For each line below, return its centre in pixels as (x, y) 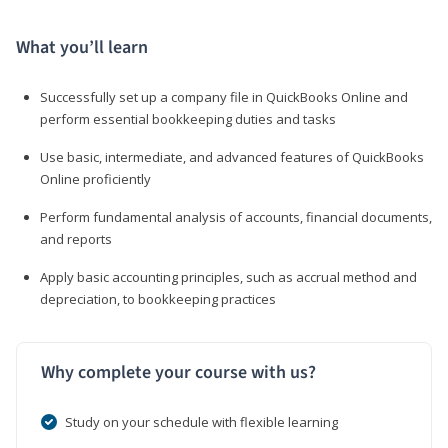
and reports (76, 238)
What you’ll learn (82, 47)
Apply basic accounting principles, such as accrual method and (228, 276)
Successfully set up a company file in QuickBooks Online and (224, 96)
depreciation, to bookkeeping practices (158, 298)
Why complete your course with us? (178, 372)
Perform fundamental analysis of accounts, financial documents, (236, 216)
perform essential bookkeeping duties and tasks (188, 118)
